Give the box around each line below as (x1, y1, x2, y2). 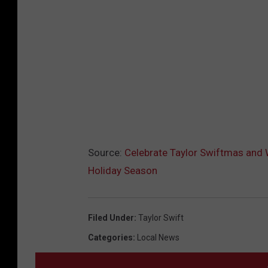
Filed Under (88, 213, 134, 223)
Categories (88, 233, 133, 243)
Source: (88, 147, 124, 159)
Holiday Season (88, 165, 157, 177)
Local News (137, 233, 179, 243)
